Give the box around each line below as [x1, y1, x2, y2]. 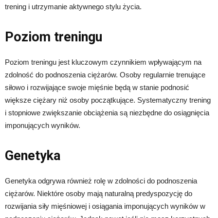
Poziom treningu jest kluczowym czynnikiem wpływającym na [5, 58, 201, 67]
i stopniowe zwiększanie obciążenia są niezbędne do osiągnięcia [5, 109, 209, 117]
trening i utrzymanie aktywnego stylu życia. [5, 2, 142, 11]
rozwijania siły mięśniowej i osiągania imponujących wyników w [5, 202, 205, 211]
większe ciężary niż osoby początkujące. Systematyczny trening [5, 96, 211, 105]
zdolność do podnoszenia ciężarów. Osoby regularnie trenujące [5, 71, 205, 79]
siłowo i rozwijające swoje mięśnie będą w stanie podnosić [5, 83, 189, 92]
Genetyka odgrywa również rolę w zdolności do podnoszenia [5, 177, 197, 185]
